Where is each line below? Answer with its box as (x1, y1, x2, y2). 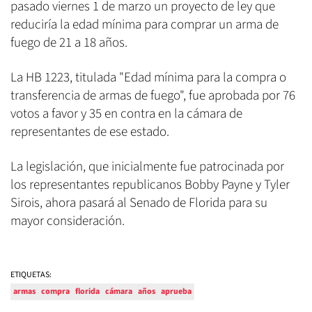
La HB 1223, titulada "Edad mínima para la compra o (10, 68, 286, 87)
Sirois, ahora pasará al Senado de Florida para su (10, 193, 267, 212)
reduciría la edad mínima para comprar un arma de (10, 15, 279, 34)
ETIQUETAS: (10, 268, 52, 281)
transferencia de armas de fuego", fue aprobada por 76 (10, 86, 295, 105)
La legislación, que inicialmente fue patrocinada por (10, 157, 284, 176)
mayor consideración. (10, 211, 125, 231)
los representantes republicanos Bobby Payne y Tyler (10, 175, 290, 194)
